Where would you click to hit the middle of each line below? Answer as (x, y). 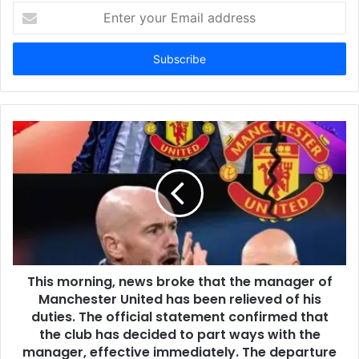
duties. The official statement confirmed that (179, 317)
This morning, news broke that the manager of (179, 282)
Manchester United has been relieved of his (179, 300)
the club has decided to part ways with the (179, 335)
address (32, 60)
